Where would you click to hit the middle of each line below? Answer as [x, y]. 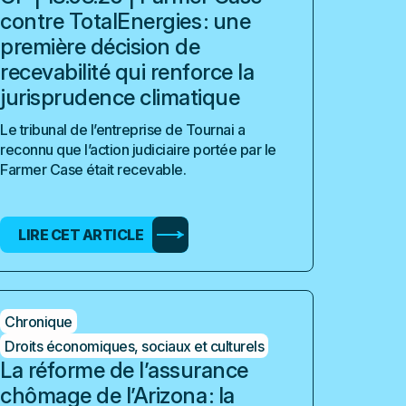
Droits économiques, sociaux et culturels [135, 346]
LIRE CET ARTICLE [81, 235]
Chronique [39, 321]
